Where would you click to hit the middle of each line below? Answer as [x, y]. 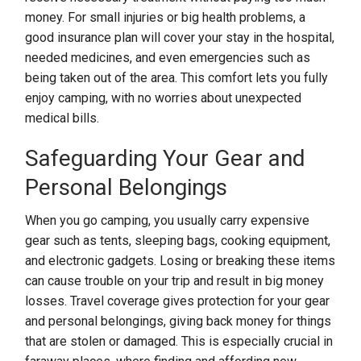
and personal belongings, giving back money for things [178, 321]
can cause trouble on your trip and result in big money [175, 281]
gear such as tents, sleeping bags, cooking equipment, [178, 241]
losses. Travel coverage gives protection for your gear [178, 301]
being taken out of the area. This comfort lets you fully [177, 78]
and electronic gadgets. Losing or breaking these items [180, 261]
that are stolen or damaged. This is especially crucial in [179, 341]
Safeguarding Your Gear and [166, 158]
